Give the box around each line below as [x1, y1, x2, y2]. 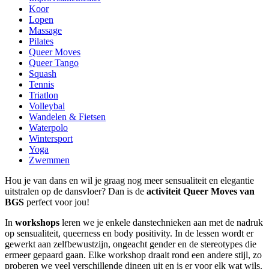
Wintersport [29, 133, 73, 144]
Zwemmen [29, 155, 70, 166]
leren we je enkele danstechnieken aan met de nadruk [59, 217, 263, 228]
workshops [15, 217, 59, 228]
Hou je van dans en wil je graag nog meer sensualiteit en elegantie [5, 175, 254, 186]
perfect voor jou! [24, 197, 89, 208]
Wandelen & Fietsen [29, 112, 106, 122]
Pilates [29, 36, 53, 47]
